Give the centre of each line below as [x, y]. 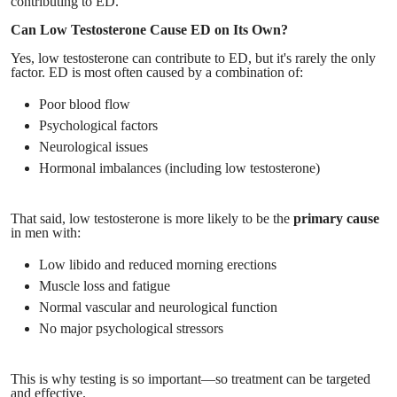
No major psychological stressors [131, 328]
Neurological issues [93, 146]
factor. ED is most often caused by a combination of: [157, 72]
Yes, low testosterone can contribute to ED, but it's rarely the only [193, 58]
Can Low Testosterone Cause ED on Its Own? [149, 29]
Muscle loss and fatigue [105, 285]
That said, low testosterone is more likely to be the [152, 218]
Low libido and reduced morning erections [158, 264]
